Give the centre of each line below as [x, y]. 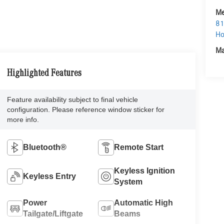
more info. [23, 119]
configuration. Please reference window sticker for [85, 109]
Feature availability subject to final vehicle [72, 99]
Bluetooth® [44, 147]
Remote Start [139, 147]
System [128, 181]
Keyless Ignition [145, 170]
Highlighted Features [44, 74]
